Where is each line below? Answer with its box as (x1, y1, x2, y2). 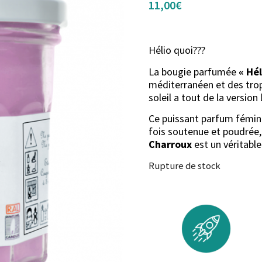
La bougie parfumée (149, 64, 239, 78)
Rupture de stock (149, 159, 220, 172)
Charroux (149, 137, 192, 151)
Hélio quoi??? (149, 43, 205, 57)
